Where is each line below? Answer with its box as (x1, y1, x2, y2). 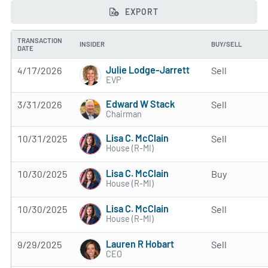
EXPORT (122, 6, 159, 17)
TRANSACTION (17, 36, 62, 44)
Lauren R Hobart (106, 238, 174, 250)
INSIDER (80, 39, 105, 48)
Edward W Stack (106, 98, 175, 110)
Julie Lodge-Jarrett (106, 64, 190, 76)
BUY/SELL (211, 39, 242, 48)
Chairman (106, 109, 142, 120)
